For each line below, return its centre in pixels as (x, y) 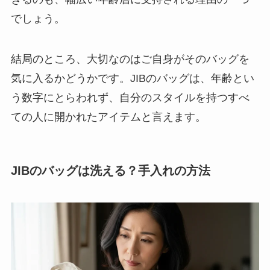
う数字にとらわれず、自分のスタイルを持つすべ (130, 98)
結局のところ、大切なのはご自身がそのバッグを (130, 59)
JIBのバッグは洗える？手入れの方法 (110, 170)
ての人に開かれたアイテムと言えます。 (108, 117)
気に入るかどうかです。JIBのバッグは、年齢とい (132, 79)
